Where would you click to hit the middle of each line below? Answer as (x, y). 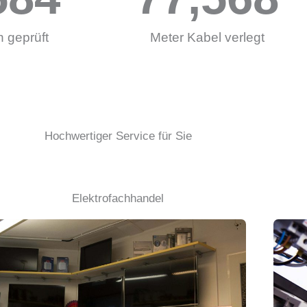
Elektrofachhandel (118, 199)
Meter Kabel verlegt (207, 38)
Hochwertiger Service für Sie (118, 136)
